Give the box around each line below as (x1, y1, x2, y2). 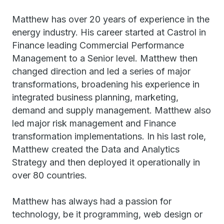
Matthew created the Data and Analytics (12, 144, 179, 154)
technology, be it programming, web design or (12, 209, 202, 219)
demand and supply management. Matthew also (12, 105, 211, 115)
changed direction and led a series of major (12, 66, 190, 76)
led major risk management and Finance (12, 118, 176, 128)
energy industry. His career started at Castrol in (12, 27, 206, 37)
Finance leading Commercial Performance (12, 40, 184, 50)
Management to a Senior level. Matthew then (12, 53, 197, 63)
